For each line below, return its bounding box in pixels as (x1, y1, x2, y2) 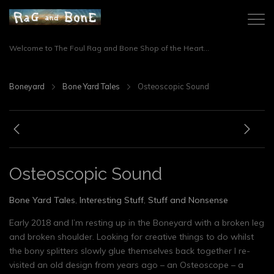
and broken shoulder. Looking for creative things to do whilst (9, 231, 254, 242)
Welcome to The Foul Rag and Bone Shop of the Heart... (9, 43, 209, 53)
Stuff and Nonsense (148, 194, 228, 206)
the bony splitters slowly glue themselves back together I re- (9, 245, 250, 256)
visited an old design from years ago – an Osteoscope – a (9, 259, 243, 270)
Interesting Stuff (80, 194, 144, 206)
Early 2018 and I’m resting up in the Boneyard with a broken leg (9, 217, 264, 228)
